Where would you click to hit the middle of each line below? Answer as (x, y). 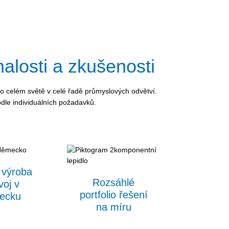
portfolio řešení (113, 194)
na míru (113, 207)
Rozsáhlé (114, 182)
